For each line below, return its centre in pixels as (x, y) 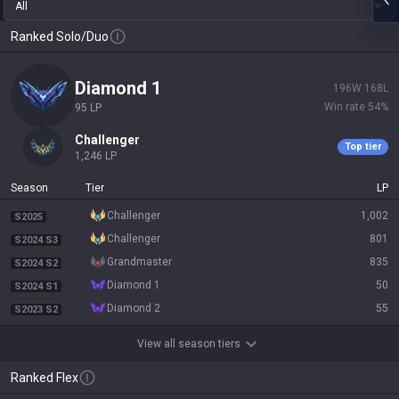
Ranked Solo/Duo (60, 37)
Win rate (345, 107)
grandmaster (143, 262)
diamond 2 (137, 308)
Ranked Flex (45, 378)
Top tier (363, 147)
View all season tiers (189, 344)
